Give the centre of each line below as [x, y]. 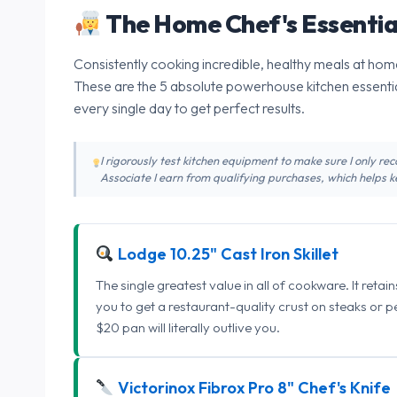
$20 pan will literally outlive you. [188, 327]
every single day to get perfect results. [189, 108]
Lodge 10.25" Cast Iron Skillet [226, 253]
